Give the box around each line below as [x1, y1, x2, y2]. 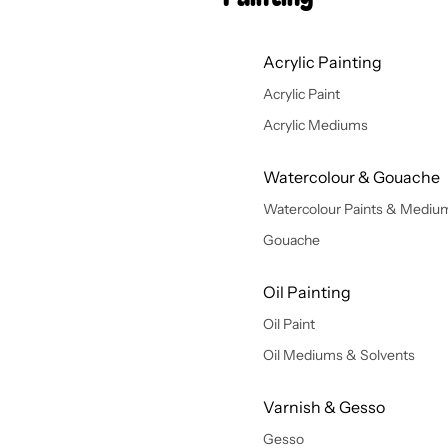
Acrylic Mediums [262, 116, 368, 134]
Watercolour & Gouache [262, 167, 440, 187]
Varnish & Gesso [262, 397, 385, 417]
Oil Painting [262, 282, 351, 302]
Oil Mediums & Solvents [262, 346, 415, 364]
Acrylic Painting [262, 52, 382, 72]
